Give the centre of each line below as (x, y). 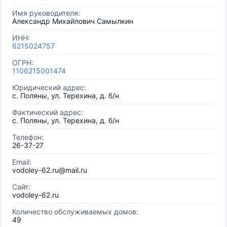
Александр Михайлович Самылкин (73, 21)
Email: (22, 162)
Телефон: (28, 137)
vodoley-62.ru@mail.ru (50, 170)
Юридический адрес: (49, 87)
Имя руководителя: (46, 13)
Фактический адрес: (48, 112)
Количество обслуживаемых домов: (75, 212)
